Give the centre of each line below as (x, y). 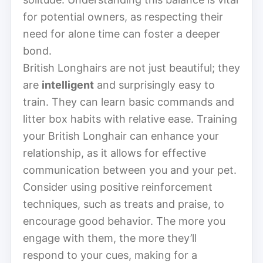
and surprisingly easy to (154, 85)
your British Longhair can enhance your (121, 136)
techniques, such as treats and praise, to (124, 204)
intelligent (68, 85)
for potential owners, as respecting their (123, 16)
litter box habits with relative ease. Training (130, 119)
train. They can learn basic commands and (129, 102)
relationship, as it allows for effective (114, 153)
